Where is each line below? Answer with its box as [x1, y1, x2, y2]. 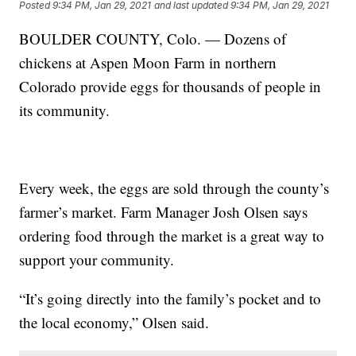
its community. [19, 99, 110, 120]
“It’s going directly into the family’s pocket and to [19, 288, 322, 308]
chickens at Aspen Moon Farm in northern [19, 52, 277, 72]
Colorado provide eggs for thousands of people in [19, 75, 322, 96]
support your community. [19, 249, 175, 269]
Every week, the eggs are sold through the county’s [19, 177, 330, 198]
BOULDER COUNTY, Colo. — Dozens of [19, 28, 287, 48]
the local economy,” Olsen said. [19, 311, 210, 332]
